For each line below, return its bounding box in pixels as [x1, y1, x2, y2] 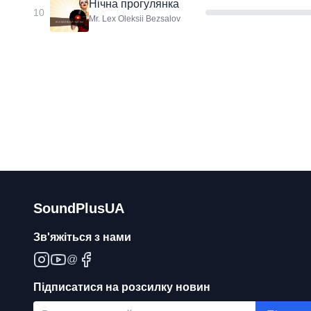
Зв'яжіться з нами [33, 231, 131, 243]
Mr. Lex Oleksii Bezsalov [89, 14, 180, 24]
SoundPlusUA [33, 201, 124, 216]
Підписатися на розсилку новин [33, 281, 210, 293]
